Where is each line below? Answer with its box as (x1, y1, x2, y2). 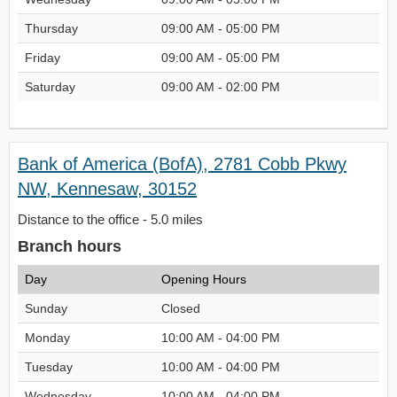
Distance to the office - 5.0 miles (18, 212, 203, 227)
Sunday (25, 301, 67, 315)
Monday (25, 331, 70, 345)
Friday (25, 51, 60, 65)
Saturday (25, 80, 75, 94)
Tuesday (25, 360, 73, 374)
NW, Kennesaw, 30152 (18, 179, 197, 198)
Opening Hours (161, 272, 246, 286)
